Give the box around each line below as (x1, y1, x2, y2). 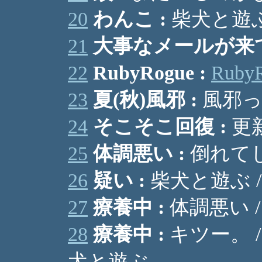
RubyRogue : (93, 62, 206, 84)
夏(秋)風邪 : (93, 89, 197, 111)
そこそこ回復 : (93, 116, 226, 137)
